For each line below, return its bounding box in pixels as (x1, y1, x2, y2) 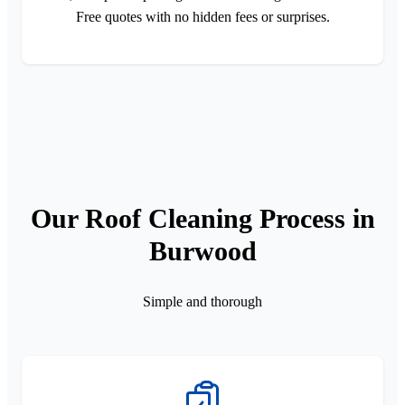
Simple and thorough (143, 293, 262, 309)
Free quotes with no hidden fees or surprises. (75, 8, 330, 24)
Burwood (148, 235, 257, 266)
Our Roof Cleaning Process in (30, 202, 375, 233)
